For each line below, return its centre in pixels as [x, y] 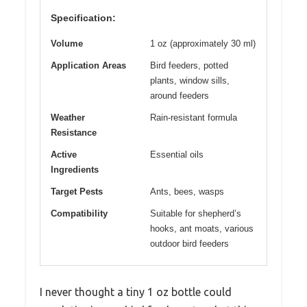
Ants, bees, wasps [187, 191]
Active [64, 154]
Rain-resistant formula [194, 117]
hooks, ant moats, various [202, 228]
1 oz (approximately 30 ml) [203, 43]
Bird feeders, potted [189, 65]
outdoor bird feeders [189, 243]
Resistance [74, 132]
